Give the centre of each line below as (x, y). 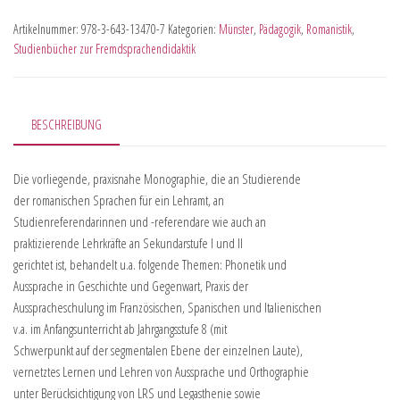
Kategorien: (193, 29)
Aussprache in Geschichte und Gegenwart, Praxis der (131, 286)
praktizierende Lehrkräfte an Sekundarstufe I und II (128, 243)
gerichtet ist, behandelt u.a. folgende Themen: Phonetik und (150, 265)
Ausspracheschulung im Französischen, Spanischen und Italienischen (167, 308)
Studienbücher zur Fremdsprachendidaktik (104, 48)
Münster (236, 29)
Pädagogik (280, 29)
